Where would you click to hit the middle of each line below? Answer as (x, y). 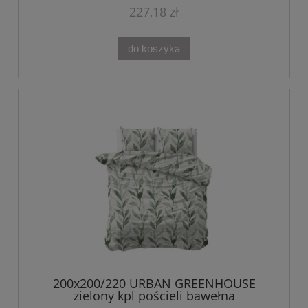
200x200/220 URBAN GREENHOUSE (154, 283)
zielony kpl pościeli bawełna (154, 295)
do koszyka (154, 48)
